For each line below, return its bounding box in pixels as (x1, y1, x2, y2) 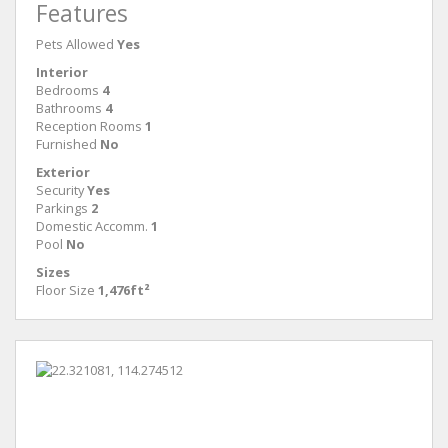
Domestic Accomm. (36, 217, 148, 235)
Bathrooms (36, 99, 102, 117)
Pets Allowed (36, 35, 114, 53)
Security (36, 181, 84, 199)
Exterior (36, 163, 90, 181)
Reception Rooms (36, 117, 142, 135)
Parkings (36, 199, 88, 217)
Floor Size (36, 281, 95, 299)
